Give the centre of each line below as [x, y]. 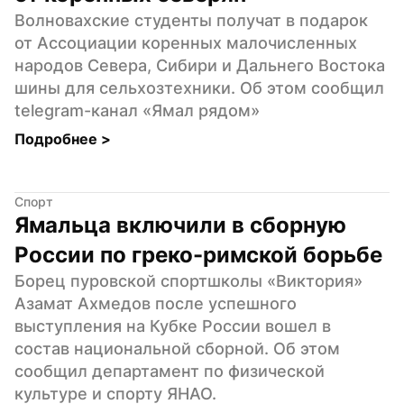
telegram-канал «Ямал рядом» [137, 110]
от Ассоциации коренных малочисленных [186, 42]
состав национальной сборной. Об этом [177, 348]
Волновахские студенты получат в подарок [191, 20]
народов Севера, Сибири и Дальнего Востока [200, 65]
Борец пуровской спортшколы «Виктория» [188, 280]
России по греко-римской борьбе [198, 254]
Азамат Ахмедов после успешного [156, 303]
